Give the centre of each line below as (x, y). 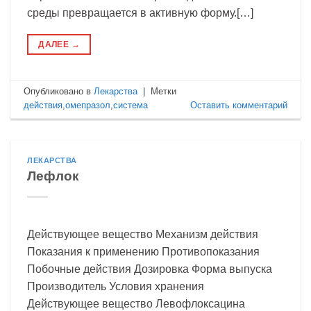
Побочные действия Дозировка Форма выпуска (150, 269)
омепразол (88, 105)
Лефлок (53, 176)
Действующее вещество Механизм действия (143, 235)
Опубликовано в (59, 91)
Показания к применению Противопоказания (143, 252)
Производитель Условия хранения (120, 287)
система (131, 105)
